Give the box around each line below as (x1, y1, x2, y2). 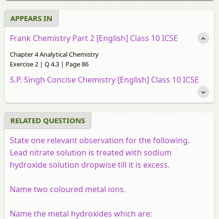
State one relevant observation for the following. (10, 134, 190, 146)
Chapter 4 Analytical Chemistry (10, 49, 99, 59)
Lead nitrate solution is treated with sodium (10, 147, 172, 158)
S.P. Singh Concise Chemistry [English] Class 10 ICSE (10, 74, 199, 85)
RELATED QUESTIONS (10, 115, 85, 125)
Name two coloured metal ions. (10, 183, 126, 195)
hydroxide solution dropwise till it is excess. (10, 159, 170, 170)
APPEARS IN (10, 13, 52, 23)
